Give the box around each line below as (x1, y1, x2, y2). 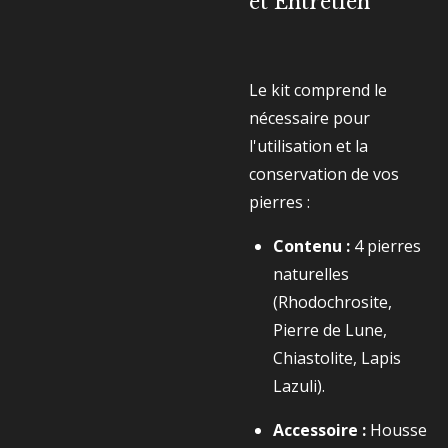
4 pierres (350, 235, 421, 257)
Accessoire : (273, 419, 366, 441)
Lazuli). (273, 375, 325, 397)
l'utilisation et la (249, 135, 368, 157)
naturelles (273, 263, 349, 285)
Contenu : (273, 235, 350, 257)
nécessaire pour (249, 107, 370, 129)
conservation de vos (249, 163, 399, 185)
